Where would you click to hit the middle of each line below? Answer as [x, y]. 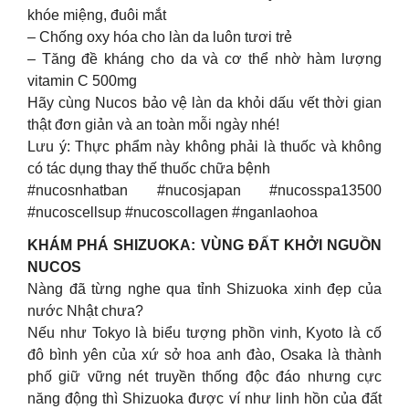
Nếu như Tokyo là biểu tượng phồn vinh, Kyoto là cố [204, 332]
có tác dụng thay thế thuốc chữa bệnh [149, 168]
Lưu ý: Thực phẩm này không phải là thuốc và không [204, 146]
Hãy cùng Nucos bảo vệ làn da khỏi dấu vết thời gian [204, 102]
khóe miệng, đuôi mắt [97, 15]
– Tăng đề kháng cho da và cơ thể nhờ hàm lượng [204, 58]
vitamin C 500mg [82, 80]
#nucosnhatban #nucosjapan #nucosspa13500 [204, 190]
